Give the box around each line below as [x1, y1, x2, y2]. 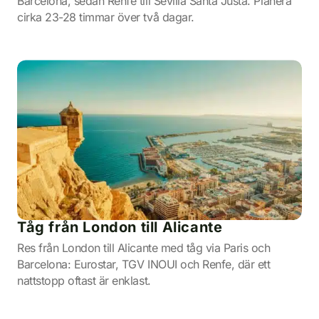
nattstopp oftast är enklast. [17, 273, 151, 288]
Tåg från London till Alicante [17, 219, 223, 236]
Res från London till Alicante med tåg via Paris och [17, 241, 271, 256]
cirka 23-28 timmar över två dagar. [17, 10, 194, 25]
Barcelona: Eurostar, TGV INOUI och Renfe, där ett [17, 257, 271, 272]
